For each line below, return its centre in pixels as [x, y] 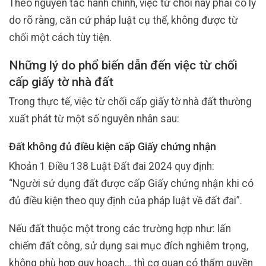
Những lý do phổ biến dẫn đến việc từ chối [123, 65]
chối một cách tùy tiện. [60, 38]
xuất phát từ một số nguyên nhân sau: [94, 119]
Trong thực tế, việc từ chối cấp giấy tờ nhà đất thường [130, 102]
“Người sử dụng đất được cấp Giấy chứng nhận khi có [131, 184]
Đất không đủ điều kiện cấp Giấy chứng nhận [113, 147]
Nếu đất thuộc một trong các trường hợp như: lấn [120, 229]
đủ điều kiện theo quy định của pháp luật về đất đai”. [126, 201]
